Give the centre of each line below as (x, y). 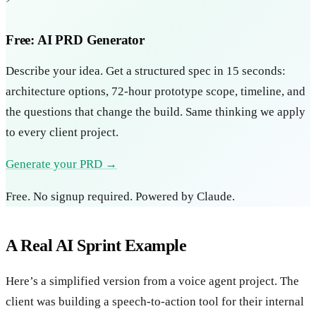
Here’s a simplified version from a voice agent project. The (152, 281)
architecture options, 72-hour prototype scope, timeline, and (156, 91)
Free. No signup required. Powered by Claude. (120, 196)
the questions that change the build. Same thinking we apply (156, 111)
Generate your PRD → (61, 164)
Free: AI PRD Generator (75, 39)
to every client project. (62, 132)
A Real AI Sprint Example (96, 245)
